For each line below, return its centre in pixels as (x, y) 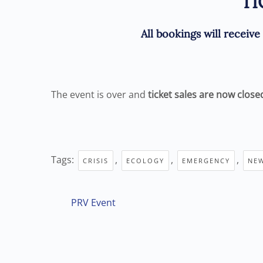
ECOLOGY (145, 160)
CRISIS (96, 160)
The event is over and (100, 94)
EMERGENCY (206, 160)
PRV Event (93, 202)
